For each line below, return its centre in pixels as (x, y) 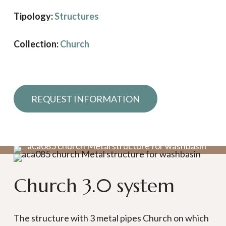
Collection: (37, 44)
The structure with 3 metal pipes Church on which (111, 218)
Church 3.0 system (94, 186)
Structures (76, 16)
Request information (85, 97)
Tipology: (34, 16)
